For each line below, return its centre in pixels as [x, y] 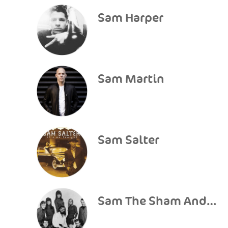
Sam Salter [129, 140]
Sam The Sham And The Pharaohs [211, 201]
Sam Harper [131, 18]
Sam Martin [131, 79]
